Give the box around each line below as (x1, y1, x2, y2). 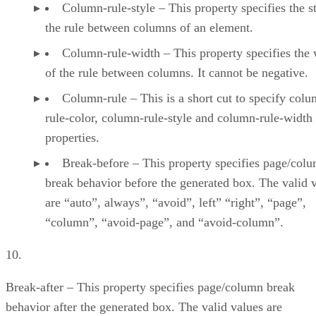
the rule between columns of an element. (45, 20, 253, 35)
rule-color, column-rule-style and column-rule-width (45, 110, 312, 125)
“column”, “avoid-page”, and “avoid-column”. (45, 214, 284, 229)
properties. (45, 130, 99, 145)
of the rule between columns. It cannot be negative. (45, 65, 308, 80)
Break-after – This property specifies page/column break (6, 279, 295, 294)
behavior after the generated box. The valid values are (6, 299, 282, 314)
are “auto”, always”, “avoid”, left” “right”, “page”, (45, 195, 306, 209)
